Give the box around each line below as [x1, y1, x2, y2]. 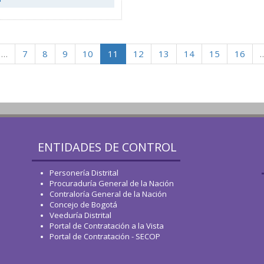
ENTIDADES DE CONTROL [38, 139, 177, 155]
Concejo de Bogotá [49, 199, 117, 210]
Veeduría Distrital [49, 210, 111, 220]
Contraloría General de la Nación [49, 189, 167, 199]
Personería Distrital [49, 167, 118, 178]
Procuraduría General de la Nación [49, 178, 174, 189]
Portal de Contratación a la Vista [49, 220, 164, 231]
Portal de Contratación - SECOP [49, 231, 160, 242]
